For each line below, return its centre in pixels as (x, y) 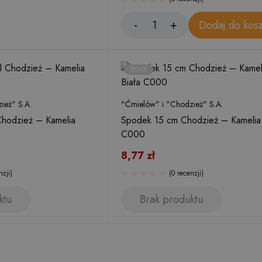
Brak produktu (172, 199)
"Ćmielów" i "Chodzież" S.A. (172, 104)
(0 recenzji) (186, 173)
